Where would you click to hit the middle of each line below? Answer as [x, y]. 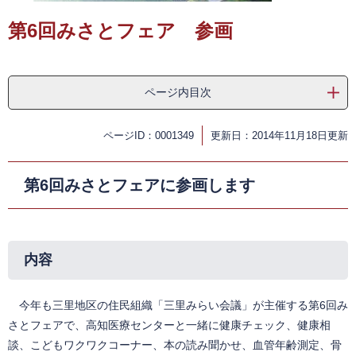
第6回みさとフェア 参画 [120, 31]
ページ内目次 [178, 93]
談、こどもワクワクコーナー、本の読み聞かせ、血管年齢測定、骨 [175, 345]
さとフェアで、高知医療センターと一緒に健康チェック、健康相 [169, 325]
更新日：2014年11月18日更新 [279, 136]
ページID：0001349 [149, 136]
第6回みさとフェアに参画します [139, 186]
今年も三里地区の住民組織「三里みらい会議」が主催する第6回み [178, 306]
